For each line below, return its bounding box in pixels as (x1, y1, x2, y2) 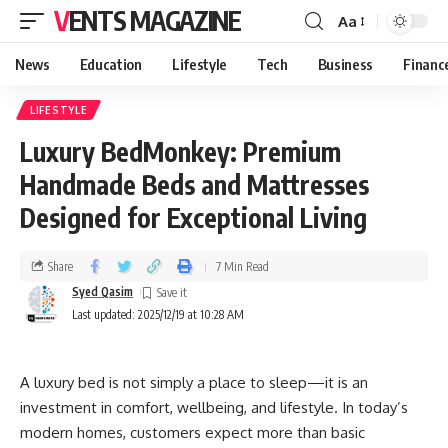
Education (79, 55, 142, 73)
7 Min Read (216, 258, 269, 274)
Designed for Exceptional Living (20, 201, 367, 234)
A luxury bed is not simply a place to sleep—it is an (20, 373, 368, 392)
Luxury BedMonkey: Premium (20, 135, 341, 168)
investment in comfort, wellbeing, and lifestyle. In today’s (20, 398, 408, 417)
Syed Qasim (72, 284, 133, 299)
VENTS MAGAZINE (68, 4, 241, 37)
